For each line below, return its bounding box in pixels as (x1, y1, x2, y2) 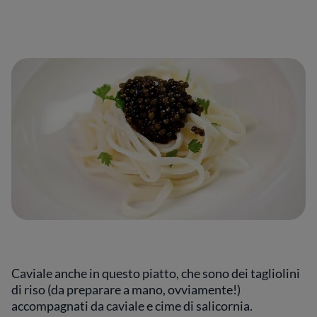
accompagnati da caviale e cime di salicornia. (11, 298, 253, 314)
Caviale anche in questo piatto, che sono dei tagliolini (11, 265, 300, 282)
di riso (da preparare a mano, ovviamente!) (11, 282, 241, 298)
